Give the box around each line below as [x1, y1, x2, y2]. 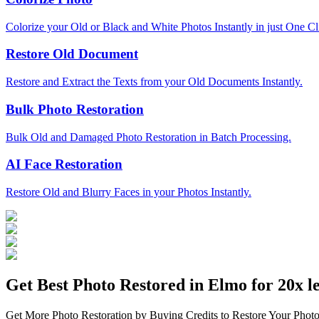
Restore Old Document [6, 46, 138, 62]
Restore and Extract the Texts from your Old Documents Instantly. [6, 75, 303, 88]
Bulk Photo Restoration [6, 101, 144, 117]
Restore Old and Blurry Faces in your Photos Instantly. [6, 186, 251, 199]
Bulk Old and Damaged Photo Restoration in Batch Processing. [6, 130, 291, 143]
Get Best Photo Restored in [6, 275, 208, 294]
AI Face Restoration [6, 157, 122, 172]
